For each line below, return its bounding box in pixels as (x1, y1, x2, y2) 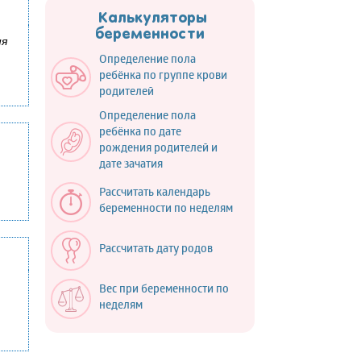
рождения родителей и (99, 143, 218, 157)
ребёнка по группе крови (99, 70, 227, 85)
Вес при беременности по (99, 284, 229, 298)
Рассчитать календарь (99, 187, 210, 201)
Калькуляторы (93, 11, 207, 27)
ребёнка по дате (99, 127, 181, 141)
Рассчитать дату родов (99, 243, 213, 258)
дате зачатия (99, 159, 163, 173)
